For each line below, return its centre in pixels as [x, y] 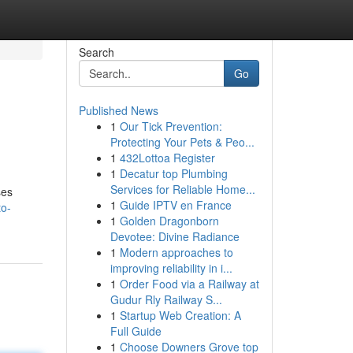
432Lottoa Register [167, 158]
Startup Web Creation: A [180, 315]
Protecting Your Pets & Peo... [182, 142]
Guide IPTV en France [175, 205]
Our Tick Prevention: [171, 126]
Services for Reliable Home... [182, 189]
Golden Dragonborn [169, 221]
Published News [118, 110]
